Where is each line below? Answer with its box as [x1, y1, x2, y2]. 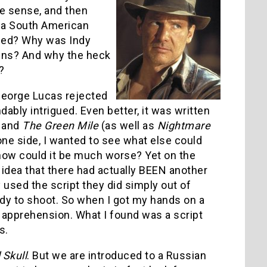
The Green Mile [22, 119, 98, 132]
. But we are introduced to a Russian [27, 249, 206, 262]
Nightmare [157, 119, 210, 132]
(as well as [98, 119, 157, 132]
